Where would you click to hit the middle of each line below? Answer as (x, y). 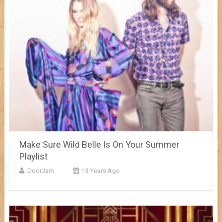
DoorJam (40, 170)
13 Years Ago (101, 170)
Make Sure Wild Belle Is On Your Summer (99, 144)
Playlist (33, 156)
